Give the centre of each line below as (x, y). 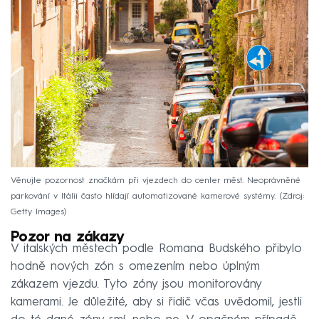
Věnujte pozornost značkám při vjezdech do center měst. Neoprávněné (156, 181)
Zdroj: (293, 196)
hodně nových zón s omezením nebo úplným (135, 266)
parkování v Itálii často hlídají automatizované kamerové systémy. (143, 196)
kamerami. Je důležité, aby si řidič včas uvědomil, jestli (156, 302)
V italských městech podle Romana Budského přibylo (156, 249)
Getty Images (37, 212)
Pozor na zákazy (68, 237)
